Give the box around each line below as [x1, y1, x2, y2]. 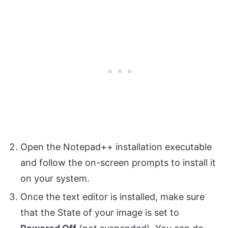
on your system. [20, 173, 90, 184]
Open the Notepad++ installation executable [20, 141, 212, 153]
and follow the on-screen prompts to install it [20, 157, 216, 168]
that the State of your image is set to [20, 207, 179, 218]
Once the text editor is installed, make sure [20, 191, 205, 203]
